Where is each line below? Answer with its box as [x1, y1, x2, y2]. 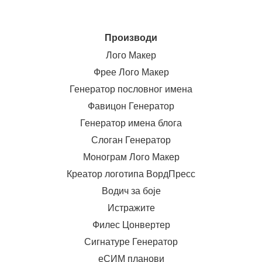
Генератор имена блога [80, 118, 182, 128]
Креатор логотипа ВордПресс [67, 169, 195, 179]
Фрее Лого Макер [93, 67, 169, 77]
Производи [105, 33, 157, 43]
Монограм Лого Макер [82, 152, 180, 162]
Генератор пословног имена [70, 84, 192, 94]
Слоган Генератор [91, 135, 171, 145]
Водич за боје [101, 186, 161, 196]
